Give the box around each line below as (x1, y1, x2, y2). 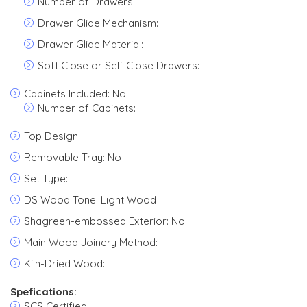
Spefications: (10, 285, 77, 298)
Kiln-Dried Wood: (24, 257, 105, 270)
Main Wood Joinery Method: (24, 236, 158, 249)
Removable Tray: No (24, 151, 121, 164)
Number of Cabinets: (38, 101, 136, 114)
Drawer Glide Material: (38, 38, 143, 51)
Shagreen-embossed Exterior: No (24, 214, 185, 228)
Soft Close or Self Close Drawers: (38, 59, 199, 72)
